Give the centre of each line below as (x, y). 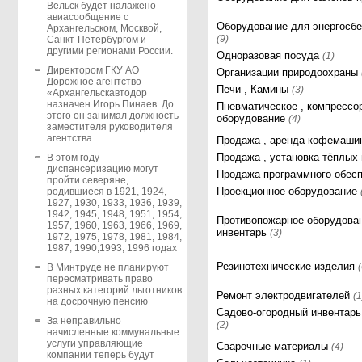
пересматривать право (99, 279)
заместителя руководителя (109, 127)
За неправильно (84, 321)
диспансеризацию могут (102, 169)
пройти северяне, (87, 181)
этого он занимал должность (112, 116)
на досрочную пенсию (97, 302)
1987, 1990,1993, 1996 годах (112, 248)
